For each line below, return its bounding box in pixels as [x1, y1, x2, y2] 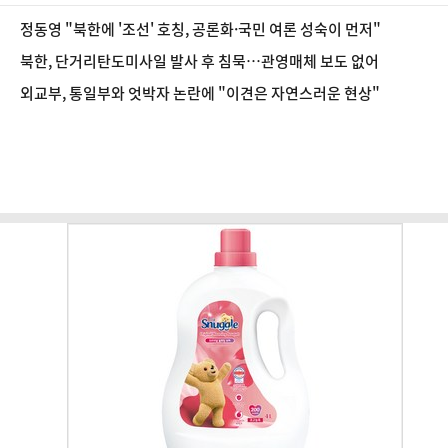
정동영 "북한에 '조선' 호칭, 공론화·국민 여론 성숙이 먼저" [20, 18, 381, 40]
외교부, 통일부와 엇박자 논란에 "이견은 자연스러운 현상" [20, 82, 380, 104]
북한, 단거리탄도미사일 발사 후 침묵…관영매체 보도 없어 [20, 50, 379, 72]
